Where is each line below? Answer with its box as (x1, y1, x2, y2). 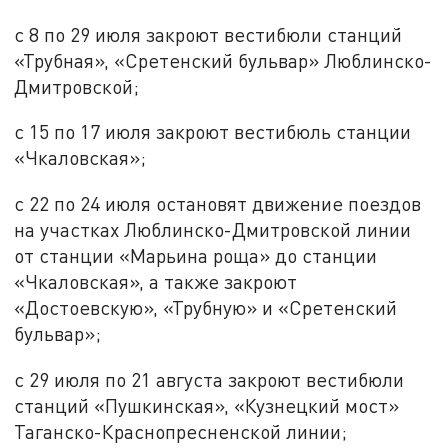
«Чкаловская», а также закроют (14, 270, 298, 294)
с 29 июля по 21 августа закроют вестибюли (14, 367, 405, 391)
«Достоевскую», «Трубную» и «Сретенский (14, 296, 398, 320)
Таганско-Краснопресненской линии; (14, 419, 348, 443)
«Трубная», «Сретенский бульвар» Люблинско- (14, 48, 433, 72)
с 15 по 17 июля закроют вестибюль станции (14, 120, 412, 144)
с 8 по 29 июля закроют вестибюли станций (14, 22, 403, 46)
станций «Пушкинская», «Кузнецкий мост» (14, 393, 400, 417)
